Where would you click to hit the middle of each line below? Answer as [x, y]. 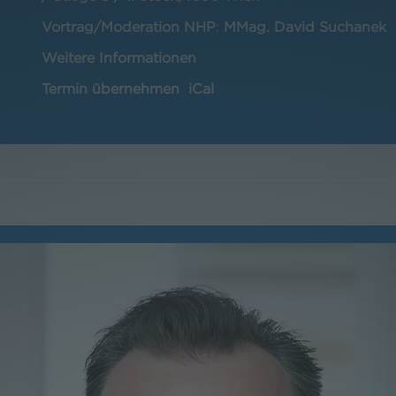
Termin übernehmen [110, 88]
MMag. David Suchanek [305, 27]
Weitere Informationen [118, 57]
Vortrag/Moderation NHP [128, 27]
